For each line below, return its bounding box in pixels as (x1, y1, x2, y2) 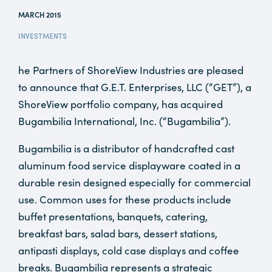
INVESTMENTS (18, 30, 67, 41)
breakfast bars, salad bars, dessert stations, (18, 226, 217, 240)
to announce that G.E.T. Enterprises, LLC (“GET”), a (18, 80, 251, 94)
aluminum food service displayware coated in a (18, 158, 240, 172)
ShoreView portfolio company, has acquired (18, 97, 223, 111)
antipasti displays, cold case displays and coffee (18, 243, 239, 257)
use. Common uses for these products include (18, 192, 231, 206)
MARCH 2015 (18, 9, 61, 19)
